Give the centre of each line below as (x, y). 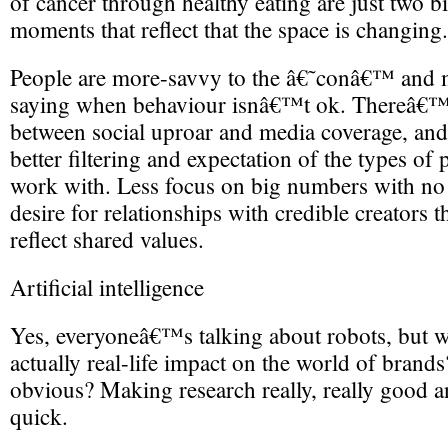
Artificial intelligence (107, 287)
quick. (39, 416)
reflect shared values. (107, 239)
